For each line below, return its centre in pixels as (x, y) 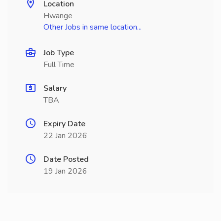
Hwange (58, 16)
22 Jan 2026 (65, 136)
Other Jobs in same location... (92, 27)
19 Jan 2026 (65, 171)
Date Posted (66, 159)
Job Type (59, 53)
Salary (55, 88)
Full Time (59, 65)
